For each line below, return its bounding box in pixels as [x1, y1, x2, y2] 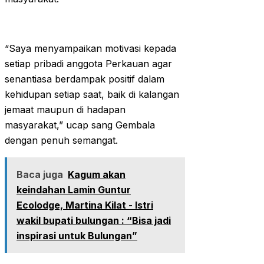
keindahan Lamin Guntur [16, 184, 131, 196]
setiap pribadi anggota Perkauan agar [5, 58, 172, 70]
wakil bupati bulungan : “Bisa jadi [16, 214, 171, 227]
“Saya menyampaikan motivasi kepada [5, 42, 176, 55]
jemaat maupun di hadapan [5, 104, 126, 116]
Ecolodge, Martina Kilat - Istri [16, 199, 153, 212]
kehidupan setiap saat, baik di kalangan [5, 88, 179, 101]
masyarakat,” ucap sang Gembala [5, 119, 155, 131]
